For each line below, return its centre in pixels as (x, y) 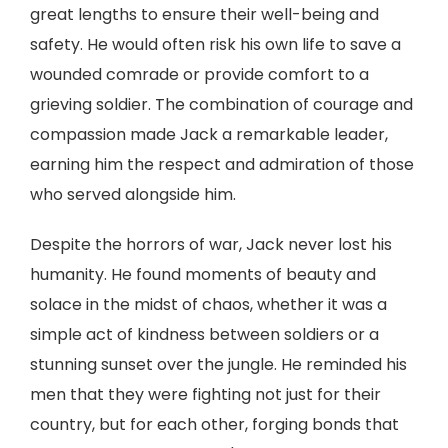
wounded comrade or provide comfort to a (199, 74)
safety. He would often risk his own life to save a (215, 44)
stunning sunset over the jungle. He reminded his (218, 364)
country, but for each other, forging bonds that (214, 424)
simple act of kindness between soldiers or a (204, 334)
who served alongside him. (133, 194)
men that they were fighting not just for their (205, 394)
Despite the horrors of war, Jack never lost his (211, 244)
